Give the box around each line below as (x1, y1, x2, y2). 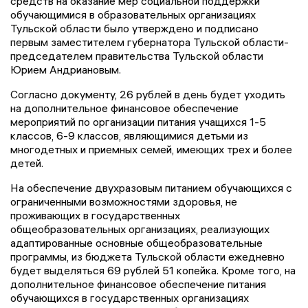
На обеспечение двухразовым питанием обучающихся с (10, 181, 292, 195)
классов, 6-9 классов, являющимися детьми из (10, 129, 248, 143)
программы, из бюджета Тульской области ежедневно (10, 250, 285, 264)
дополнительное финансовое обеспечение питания (10, 277, 266, 291)
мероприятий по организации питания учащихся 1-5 (10, 115, 266, 129)
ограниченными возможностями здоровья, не (10, 195, 237, 209)
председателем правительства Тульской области (10, 49, 263, 63)
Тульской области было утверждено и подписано (10, 21, 258, 36)
